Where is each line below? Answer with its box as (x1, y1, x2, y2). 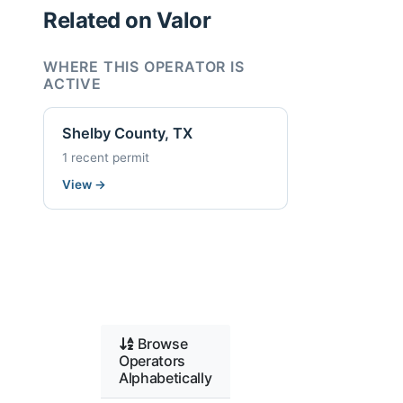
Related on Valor (43, 6, 211, 33)
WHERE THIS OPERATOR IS (43, 57, 245, 76)
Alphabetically (119, 369, 212, 388)
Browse (134, 335, 188, 354)
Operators (119, 352, 186, 371)
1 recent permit (62, 149, 149, 165)
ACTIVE (43, 74, 102, 93)
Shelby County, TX (62, 124, 193, 143)
